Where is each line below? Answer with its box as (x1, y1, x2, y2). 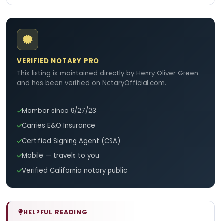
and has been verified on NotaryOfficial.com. (17, 78, 166, 88)
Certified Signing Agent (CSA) (22, 136, 120, 146)
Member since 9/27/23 (22, 106, 96, 116)
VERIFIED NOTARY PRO (17, 56, 100, 66)
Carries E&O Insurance (22, 121, 95, 131)
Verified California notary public (22, 165, 127, 175)
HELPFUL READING (23, 207, 88, 216)
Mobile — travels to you (22, 150, 99, 160)
